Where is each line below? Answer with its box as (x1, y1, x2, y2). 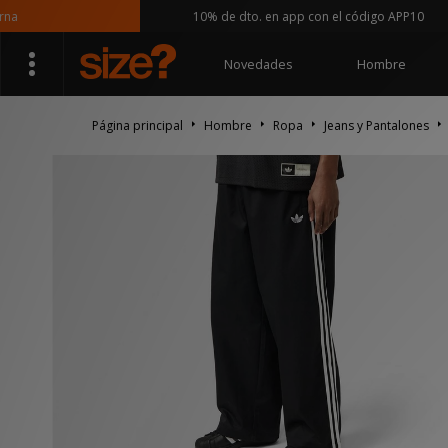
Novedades (223, 55, 293, 73)
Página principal (92, 117, 183, 134)
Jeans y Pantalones (324, 117, 429, 134)
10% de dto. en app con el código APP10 (162, 8, 394, 25)
